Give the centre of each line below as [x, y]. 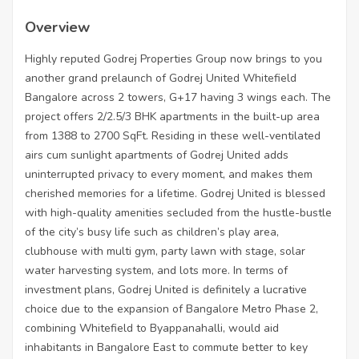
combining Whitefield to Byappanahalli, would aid [152, 329]
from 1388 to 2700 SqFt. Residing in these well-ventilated [173, 136]
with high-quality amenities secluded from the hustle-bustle [178, 213]
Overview [57, 28]
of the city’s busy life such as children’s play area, [152, 232]
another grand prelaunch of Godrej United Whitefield [161, 79]
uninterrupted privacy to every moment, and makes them [169, 175]
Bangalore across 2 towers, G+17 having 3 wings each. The [178, 98]
